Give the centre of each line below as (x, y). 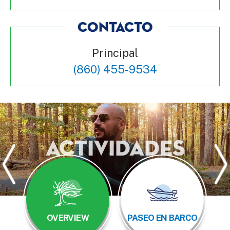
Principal (115, 53)
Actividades (115, 149)
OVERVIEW (68, 217)
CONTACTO (115, 28)
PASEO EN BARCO (162, 217)
